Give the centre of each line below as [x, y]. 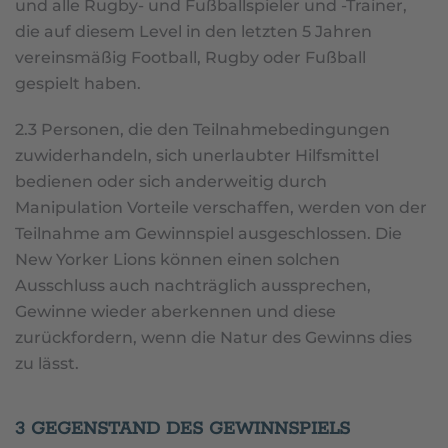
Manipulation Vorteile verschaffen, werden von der [221, 208]
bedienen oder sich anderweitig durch [171, 182]
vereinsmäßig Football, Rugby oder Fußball [190, 58]
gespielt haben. [78, 84]
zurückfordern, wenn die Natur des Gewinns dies [213, 338]
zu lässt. [47, 364]
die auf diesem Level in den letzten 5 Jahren [193, 32]
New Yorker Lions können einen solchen [177, 260]
